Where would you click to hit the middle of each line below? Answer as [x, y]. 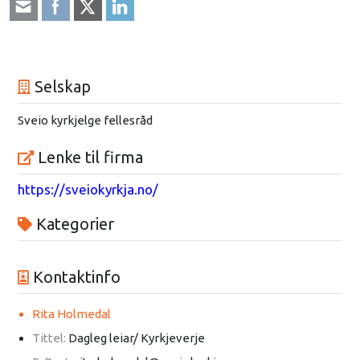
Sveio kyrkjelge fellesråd [85, 120]
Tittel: [50, 337]
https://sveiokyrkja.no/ [88, 189]
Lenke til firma [88, 157]
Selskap [60, 86]
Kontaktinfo [74, 276]
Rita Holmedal [71, 313]
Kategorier [73, 223]
